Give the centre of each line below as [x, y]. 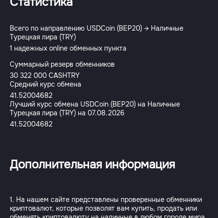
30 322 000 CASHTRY [45, 75]
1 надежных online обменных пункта [68, 48]
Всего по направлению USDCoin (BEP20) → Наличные [97, 28]
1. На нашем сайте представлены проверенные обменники [106, 200]
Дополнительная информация [92, 164]
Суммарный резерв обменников [62, 64]
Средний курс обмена [45, 84]
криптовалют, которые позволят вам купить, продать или [103, 208]
